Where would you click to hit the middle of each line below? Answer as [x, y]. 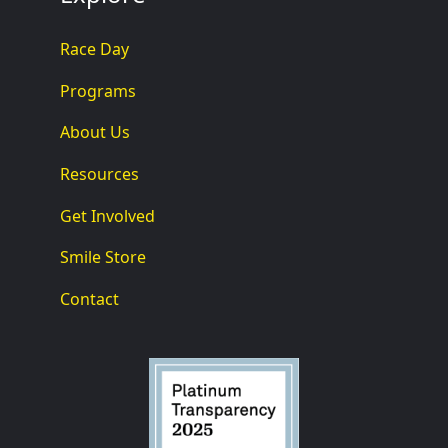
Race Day [94, 49]
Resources [99, 173]
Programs [98, 90]
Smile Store [103, 257]
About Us [95, 132]
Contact [89, 298]
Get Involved [107, 215]
